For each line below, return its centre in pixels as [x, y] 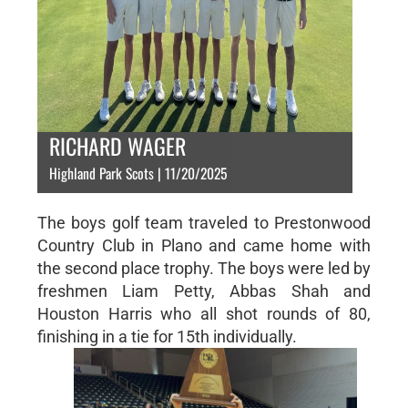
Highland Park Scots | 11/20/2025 [138, 173]
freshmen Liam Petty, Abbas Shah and [204, 291]
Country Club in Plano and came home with [204, 245]
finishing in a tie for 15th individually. [167, 337]
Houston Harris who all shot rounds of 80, [204, 314]
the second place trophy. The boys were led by [204, 268]
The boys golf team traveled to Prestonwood [204, 223]
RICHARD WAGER [117, 146]
